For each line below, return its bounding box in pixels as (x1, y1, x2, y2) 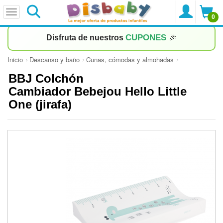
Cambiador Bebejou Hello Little (8, 85, 187, 98)
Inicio (7, 55, 23, 64)
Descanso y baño (29, 55, 80, 64)
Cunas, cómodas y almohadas (86, 55, 174, 64)
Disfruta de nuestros (46, 33, 125, 42)
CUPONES (125, 33, 169, 42)
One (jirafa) (8, 98, 75, 111)
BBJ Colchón (8, 72, 84, 85)
